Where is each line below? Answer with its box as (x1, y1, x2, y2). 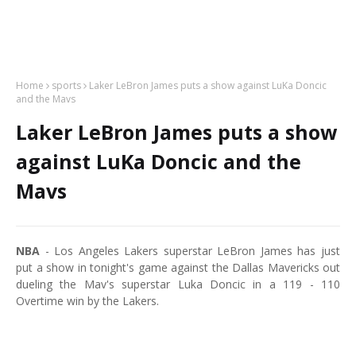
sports (52, 79, 81, 92)
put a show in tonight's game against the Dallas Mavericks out (16, 260, 340, 275)
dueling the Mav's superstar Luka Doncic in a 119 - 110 (16, 277, 340, 292)
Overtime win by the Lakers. (16, 293, 162, 308)
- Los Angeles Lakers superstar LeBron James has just (40, 243, 340, 258)
